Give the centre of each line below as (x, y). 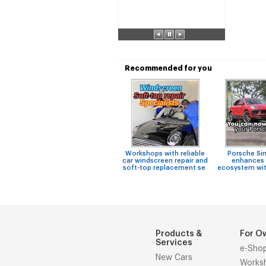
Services (174, 243)
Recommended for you (168, 68)
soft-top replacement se (165, 168)
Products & (179, 234)
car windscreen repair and (165, 161)
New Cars (174, 258)
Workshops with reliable (165, 153)
